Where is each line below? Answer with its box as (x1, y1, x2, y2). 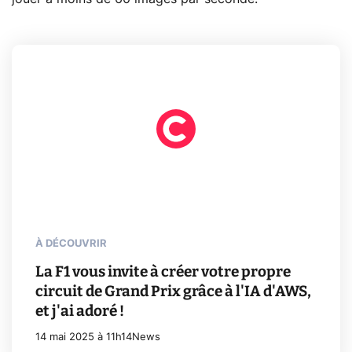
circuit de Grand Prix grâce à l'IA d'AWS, (35, 281, 311, 300)
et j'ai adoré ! (35, 301, 124, 320)
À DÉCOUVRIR (35, 238, 107, 249)
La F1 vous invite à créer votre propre (35, 262, 291, 280)
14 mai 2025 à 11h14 (35, 332, 132, 343)
